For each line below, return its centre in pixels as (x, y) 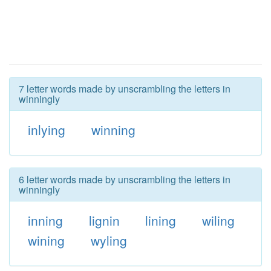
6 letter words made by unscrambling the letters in (125, 179)
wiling (219, 220)
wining (46, 240)
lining (161, 220)
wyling (109, 240)
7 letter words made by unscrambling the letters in (125, 89)
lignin (104, 220)
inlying (46, 129)
